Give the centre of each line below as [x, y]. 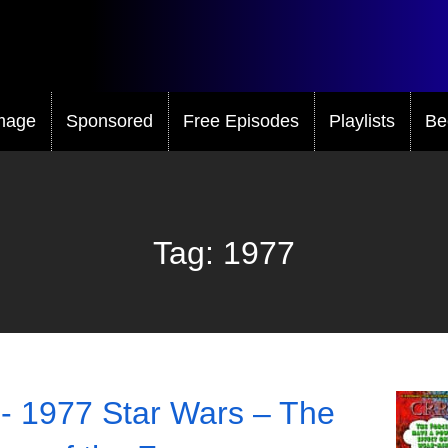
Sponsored [109, 120]
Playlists [362, 120]
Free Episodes [241, 120]
